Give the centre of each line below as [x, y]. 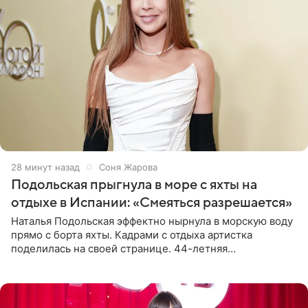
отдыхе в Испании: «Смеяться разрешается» [152, 202]
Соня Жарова [128, 167]
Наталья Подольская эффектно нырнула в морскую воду [152, 221]
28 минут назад [45, 167]
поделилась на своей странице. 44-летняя [119, 248]
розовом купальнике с [67, 276]
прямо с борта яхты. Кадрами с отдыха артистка [132, 234]
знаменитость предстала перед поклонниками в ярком [150, 262]
